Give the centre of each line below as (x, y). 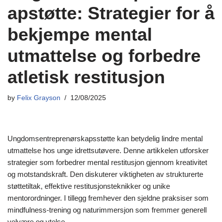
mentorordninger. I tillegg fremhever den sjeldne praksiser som (108, 198)
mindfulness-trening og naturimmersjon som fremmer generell (107, 210)
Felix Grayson (39, 98)
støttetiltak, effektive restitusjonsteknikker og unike (89, 186)
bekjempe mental (80, 34)
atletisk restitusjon (86, 77)
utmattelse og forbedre (104, 56)
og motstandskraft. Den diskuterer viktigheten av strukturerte (105, 174)
